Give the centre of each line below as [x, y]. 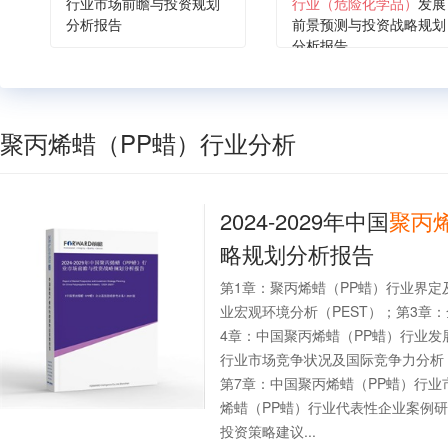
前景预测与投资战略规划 [369, 24]
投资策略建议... [268, 431]
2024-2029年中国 [304, 220]
